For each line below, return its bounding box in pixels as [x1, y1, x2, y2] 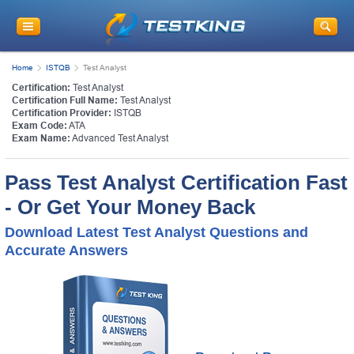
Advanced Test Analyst [72, 132, 168, 144]
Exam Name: [12, 132, 70, 144]
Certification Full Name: [12, 94, 118, 106]
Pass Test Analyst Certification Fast [5, 170, 348, 194]
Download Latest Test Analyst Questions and [5, 224, 308, 240]
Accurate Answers [5, 242, 128, 258]
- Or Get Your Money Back [5, 194, 255, 219]
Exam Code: [12, 119, 67, 131]
